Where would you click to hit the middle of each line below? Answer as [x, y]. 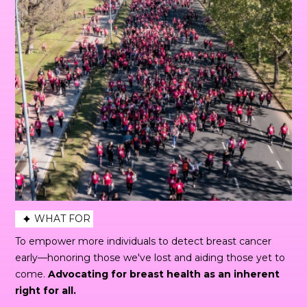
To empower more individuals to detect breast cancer [144, 241]
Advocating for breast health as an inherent [164, 274]
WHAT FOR [63, 218]
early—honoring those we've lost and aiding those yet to [150, 257]
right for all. [46, 290]
